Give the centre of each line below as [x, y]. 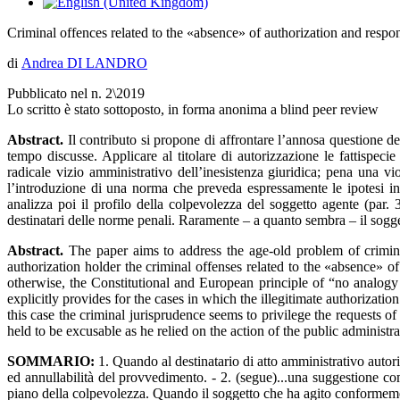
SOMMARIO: [53, 361]
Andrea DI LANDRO [84, 63]
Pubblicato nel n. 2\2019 [76, 93]
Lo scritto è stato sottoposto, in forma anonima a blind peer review [193, 109]
